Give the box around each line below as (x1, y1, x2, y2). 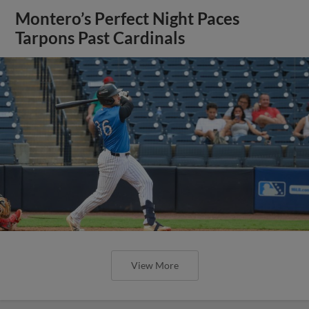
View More (130, 259, 179, 271)
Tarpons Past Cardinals (15, 28, 186, 48)
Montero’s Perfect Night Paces (15, 8, 240, 28)
